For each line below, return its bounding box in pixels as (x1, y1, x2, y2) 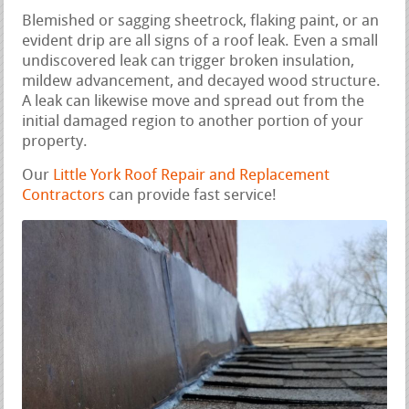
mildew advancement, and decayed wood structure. (22, 74, 382, 90)
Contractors (22, 188, 106, 204)
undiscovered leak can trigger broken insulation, (22, 54, 355, 70)
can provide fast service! (105, 188, 278, 204)
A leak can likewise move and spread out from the (22, 94, 365, 110)
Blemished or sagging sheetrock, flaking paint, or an (22, 14, 380, 30)
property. (22, 134, 89, 151)
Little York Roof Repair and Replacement (53, 168, 330, 184)
